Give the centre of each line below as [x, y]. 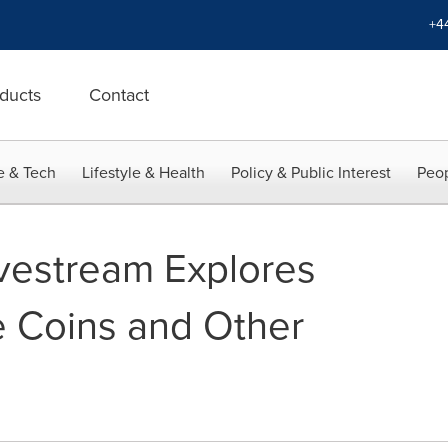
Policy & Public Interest [311, 172]
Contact [119, 95]
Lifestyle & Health [143, 172]
